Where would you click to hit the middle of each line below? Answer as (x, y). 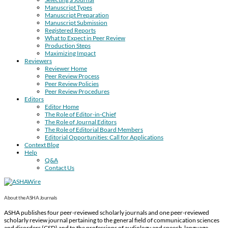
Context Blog (42, 145)
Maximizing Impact (70, 53)
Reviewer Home (66, 69)
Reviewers (38, 61)
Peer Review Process (72, 76)
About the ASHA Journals (31, 197)
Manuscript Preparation (77, 15)
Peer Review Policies (72, 84)
